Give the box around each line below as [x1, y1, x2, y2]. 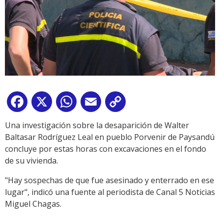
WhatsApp [79, 98, 117, 109]
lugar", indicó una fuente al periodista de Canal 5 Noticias [5, 186, 215, 197]
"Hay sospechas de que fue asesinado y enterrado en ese [5, 174, 214, 186]
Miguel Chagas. [5, 198, 61, 209]
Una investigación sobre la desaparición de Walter [5, 119, 189, 131]
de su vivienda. [5, 155, 58, 166]
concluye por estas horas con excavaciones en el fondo [5, 143, 206, 154]
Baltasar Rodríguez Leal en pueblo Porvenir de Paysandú [5, 131, 215, 142]
